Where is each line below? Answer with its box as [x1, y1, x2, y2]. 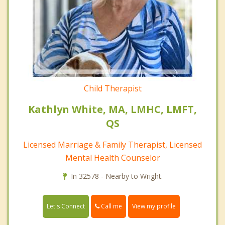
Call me [99, 202, 122, 211]
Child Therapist [83, 83, 142, 94]
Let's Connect [47, 202, 85, 211]
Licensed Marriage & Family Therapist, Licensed [23, 139, 202, 151]
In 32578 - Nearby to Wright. [70, 171, 163, 181]
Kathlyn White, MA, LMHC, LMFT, [28, 102, 197, 117]
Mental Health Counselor [65, 152, 160, 164]
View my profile [132, 202, 176, 211]
